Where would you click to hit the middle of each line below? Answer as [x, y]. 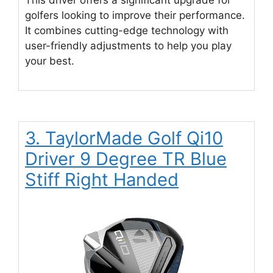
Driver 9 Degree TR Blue [126, 159]
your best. [50, 61]
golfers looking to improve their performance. [135, 15]
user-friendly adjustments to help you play [128, 45]
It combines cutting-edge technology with [127, 30]
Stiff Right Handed [102, 180]
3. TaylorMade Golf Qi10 [124, 138]
